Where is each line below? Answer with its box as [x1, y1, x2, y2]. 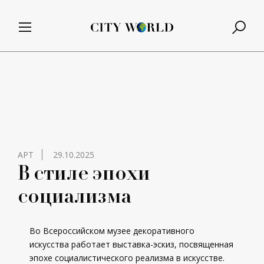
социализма [18, 180, 131, 209]
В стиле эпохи [18, 157, 150, 186]
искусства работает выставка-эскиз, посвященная [29, 239, 233, 250]
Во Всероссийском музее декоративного [29, 225, 194, 236]
